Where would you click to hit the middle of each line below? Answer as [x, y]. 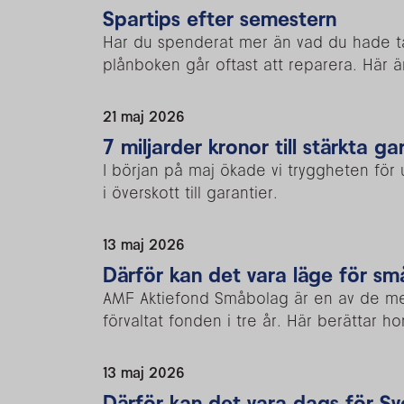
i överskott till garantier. [190, 192]
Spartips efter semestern [220, 18]
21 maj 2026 [144, 116]
